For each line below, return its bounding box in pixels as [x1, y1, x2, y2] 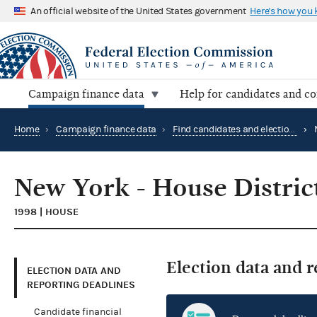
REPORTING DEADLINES [27, 278, 135, 291]
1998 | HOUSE [14, 206, 79, 219]
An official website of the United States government [30, 5, 246, 17]
